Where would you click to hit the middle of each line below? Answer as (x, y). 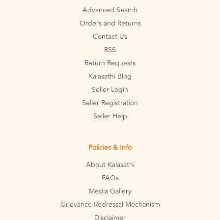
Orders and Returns (110, 24)
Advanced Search (110, 10)
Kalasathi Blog (110, 77)
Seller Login (110, 90)
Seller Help (110, 116)
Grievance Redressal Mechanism (110, 205)
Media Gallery (110, 192)
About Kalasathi (110, 165)
